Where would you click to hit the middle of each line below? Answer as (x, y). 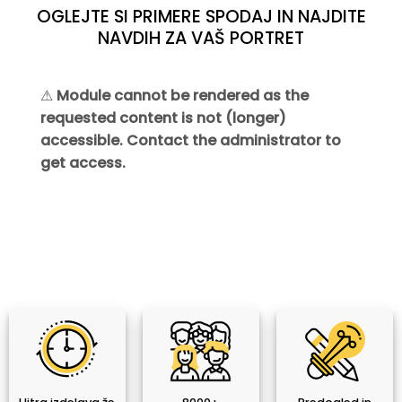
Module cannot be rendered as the (183, 96)
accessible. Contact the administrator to (191, 141)
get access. (83, 163)
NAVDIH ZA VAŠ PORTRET (201, 38)
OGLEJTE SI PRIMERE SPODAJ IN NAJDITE (201, 16)
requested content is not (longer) (163, 118)
